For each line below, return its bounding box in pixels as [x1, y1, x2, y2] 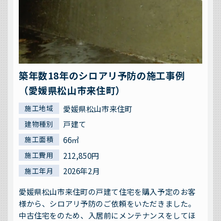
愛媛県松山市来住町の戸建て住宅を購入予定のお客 [19, 185, 196, 197]
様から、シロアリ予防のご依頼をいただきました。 [19, 197, 196, 209]
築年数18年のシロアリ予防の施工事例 [19, 69, 185, 82]
